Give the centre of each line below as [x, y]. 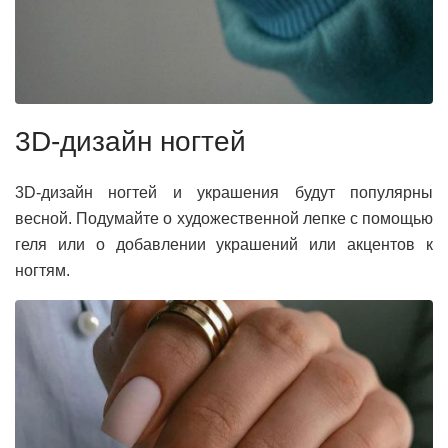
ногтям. [42, 271]
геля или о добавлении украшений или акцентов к [224, 245]
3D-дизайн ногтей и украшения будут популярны [224, 193]
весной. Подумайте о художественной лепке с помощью [224, 219]
